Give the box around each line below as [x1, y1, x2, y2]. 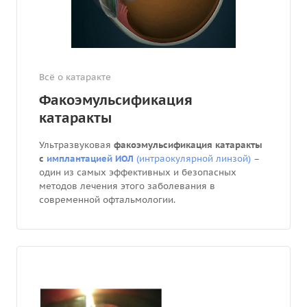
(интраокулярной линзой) [134, 152, 251, 164]
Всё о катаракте [39, 71, 111, 83]
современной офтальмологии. [39, 193, 178, 206]
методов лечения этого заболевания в [39, 180, 215, 192]
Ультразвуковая [39, 138, 114, 151]
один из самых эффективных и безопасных [39, 166, 236, 178]
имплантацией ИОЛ [47, 152, 134, 164]
